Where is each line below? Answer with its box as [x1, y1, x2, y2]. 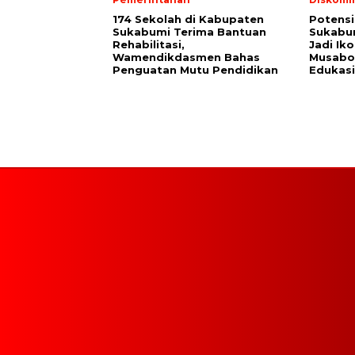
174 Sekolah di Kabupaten [113, 13, 264, 26]
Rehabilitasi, [113, 38, 185, 52]
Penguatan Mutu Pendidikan [113, 63, 278, 77]
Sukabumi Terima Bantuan [113, 25, 266, 39]
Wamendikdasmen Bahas [113, 51, 260, 64]
